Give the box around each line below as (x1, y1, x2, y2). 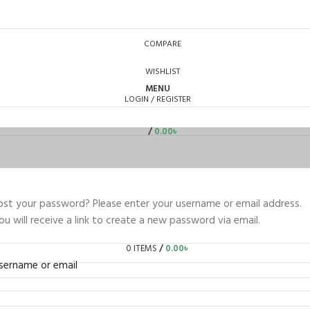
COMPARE (143, 37, 181, 51)
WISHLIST (145, 65, 180, 79)
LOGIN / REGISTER (125, 93, 191, 107)
